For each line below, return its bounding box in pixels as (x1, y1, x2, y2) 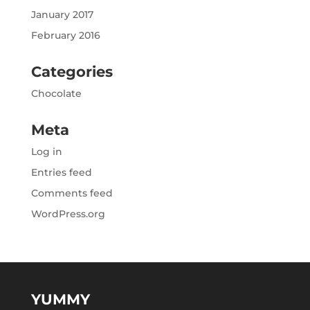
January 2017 (30, 8, 93, 21)
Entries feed (30, 166, 92, 179)
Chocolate (30, 87, 82, 100)
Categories (30, 63, 113, 81)
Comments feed (30, 187, 113, 200)
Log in (30, 145, 62, 158)
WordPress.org (30, 208, 105, 221)
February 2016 (30, 29, 100, 42)
